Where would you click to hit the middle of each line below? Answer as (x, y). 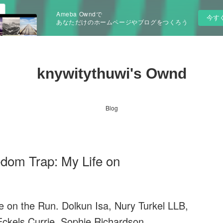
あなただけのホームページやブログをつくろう (122, 22)
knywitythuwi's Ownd (111, 73)
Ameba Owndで (79, 14)
